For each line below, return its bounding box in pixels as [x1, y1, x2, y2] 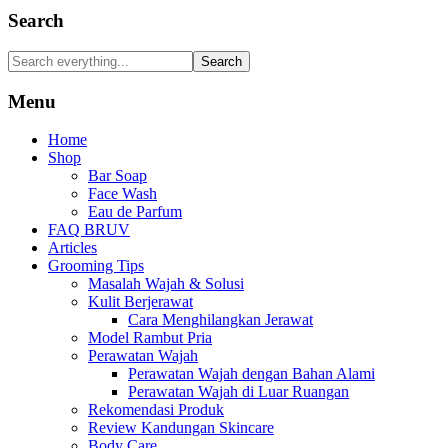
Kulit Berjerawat [88, 293, 193, 311]
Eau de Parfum [88, 203, 182, 221]
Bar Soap [88, 167, 147, 185]
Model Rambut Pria [88, 329, 212, 347]
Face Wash [88, 185, 157, 203]
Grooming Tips [48, 257, 144, 275]
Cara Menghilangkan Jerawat [128, 311, 313, 329]
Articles [48, 239, 97, 257]
